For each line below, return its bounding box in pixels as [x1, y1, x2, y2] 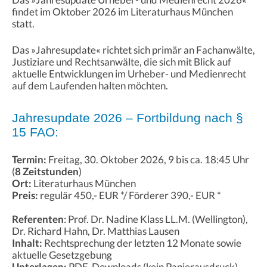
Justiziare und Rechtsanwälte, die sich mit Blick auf [12, 55, 231, 69]
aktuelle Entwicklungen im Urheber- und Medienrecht [12, 67, 246, 80]
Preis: [12, 189, 38, 202]
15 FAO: [12, 125, 58, 139]
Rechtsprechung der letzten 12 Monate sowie [42, 237, 241, 250]
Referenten [12, 213, 64, 226]
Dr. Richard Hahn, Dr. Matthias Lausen [12, 225, 179, 238]
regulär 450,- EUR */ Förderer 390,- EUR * [38, 189, 221, 202]
